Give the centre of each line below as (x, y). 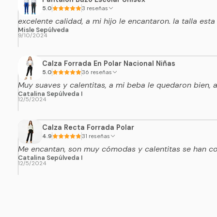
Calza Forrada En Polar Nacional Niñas (108, 64)
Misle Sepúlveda (43, 30)
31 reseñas (99, 136)
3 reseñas (97, 8)
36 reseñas (101, 72)
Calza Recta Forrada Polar (88, 128)
